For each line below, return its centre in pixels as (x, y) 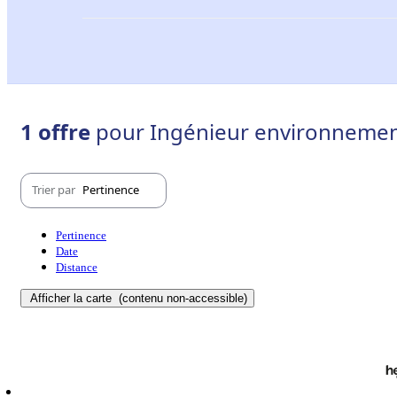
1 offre (58, 131)
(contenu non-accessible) (181, 298)
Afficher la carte (73, 298)
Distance (77, 267)
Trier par (55, 190)
